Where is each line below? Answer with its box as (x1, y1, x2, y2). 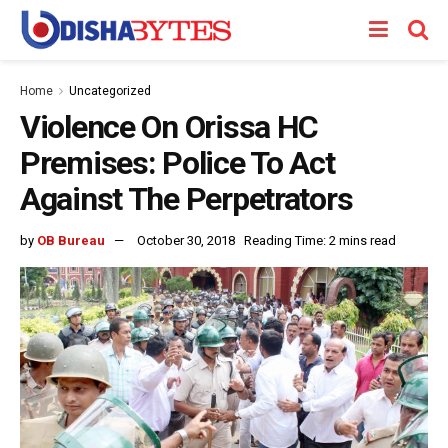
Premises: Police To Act (20, 144, 335, 182)
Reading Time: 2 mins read (244, 232, 396, 248)
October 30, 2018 (137, 232, 235, 248)
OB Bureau (37, 232, 105, 248)
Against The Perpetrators (20, 180, 353, 218)
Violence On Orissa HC (20, 108, 319, 146)
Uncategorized (69, 84, 151, 98)
